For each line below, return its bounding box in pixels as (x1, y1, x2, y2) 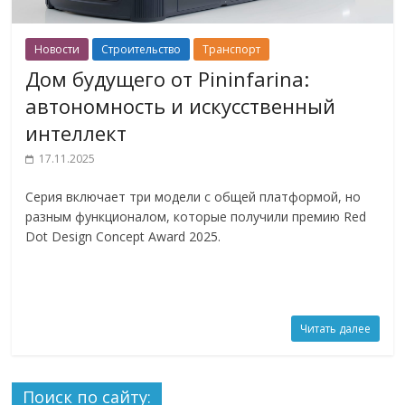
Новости (34, 42, 80, 58)
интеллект (25, 119, 127, 147)
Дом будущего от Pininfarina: (25, 65, 310, 93)
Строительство (101, 42, 182, 58)
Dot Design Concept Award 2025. (25, 228, 221, 246)
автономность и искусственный (25, 92, 336, 120)
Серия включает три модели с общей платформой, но (25, 188, 362, 206)
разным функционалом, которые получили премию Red (25, 208, 367, 226)
